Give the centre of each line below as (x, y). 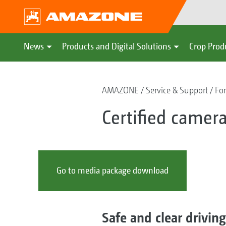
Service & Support (177, 90)
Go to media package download (112, 171)
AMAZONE (120, 90)
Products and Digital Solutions (117, 46)
